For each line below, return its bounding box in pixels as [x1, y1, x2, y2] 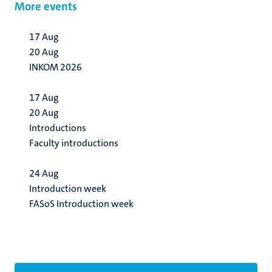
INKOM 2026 [29, 60, 82, 73]
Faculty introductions [29, 136, 118, 149]
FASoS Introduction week [29, 197, 134, 210]
